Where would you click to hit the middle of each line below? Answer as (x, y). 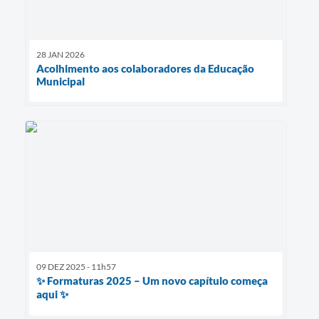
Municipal (61, 82)
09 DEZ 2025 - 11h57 (76, 267)
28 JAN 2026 (61, 55)
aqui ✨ (52, 294)
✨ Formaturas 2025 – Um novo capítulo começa (152, 281)
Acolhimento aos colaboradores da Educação (145, 69)
